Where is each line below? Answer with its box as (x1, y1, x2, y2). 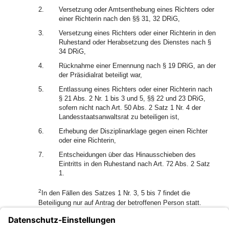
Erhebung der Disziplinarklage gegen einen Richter (59, 127, 208, 135)
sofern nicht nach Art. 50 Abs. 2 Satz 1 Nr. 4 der (59, 104, 201, 111)
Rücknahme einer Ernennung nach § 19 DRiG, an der (59, 62, 216, 70)
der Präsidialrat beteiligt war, (59, 71, 142, 79)
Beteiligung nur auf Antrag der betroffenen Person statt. (38, 199, 201, 207)
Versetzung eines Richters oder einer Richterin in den (59, 29, 216, 37)
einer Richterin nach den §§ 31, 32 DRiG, (59, 15, 180, 22)
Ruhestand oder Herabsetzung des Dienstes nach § (59, 38, 211, 46)
